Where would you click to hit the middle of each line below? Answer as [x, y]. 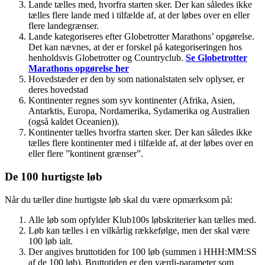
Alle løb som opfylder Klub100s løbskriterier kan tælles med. [142, 219]
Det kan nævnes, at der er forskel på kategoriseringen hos [135, 47]
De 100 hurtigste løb [54, 176]
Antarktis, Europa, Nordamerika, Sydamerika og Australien [139, 111]
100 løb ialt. [51, 241]
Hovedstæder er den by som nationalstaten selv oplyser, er [136, 79]
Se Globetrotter [216, 58]
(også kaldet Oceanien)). [74, 122]
